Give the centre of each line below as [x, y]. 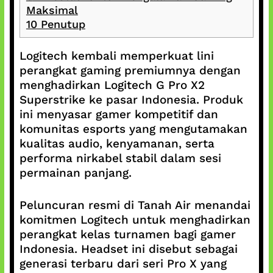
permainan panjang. [75, 173]
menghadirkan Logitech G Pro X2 [112, 85]
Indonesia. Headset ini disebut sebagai [128, 249]
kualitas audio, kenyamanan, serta [117, 144]
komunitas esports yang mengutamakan [133, 129]
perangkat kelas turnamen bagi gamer [127, 234]
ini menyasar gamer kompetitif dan [119, 114]
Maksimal [52, 10]
